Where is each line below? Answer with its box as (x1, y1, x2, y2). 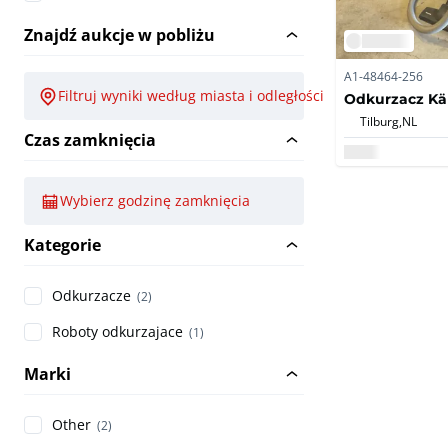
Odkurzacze (52, 286, 131, 306)
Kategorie (24, 234, 101, 257)
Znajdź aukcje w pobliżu (24, 24, 215, 47)
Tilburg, (360, 112, 402, 129)
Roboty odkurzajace (52, 322, 183, 342)
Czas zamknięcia (24, 129, 156, 152)
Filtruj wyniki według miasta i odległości (58, 86, 324, 106)
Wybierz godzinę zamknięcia (60, 191, 250, 211)
